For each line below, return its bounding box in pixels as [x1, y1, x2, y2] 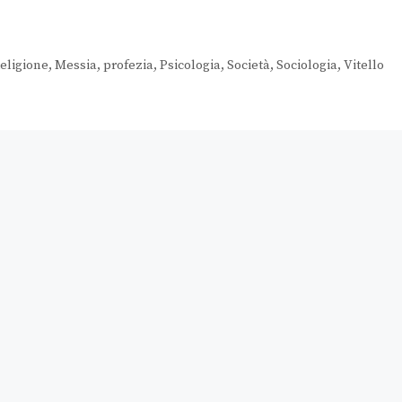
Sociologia [275, 57, 337, 74]
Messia [54, 57, 97, 74]
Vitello [343, 57, 384, 74]
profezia [102, 57, 153, 74]
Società [226, 57, 270, 74]
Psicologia [159, 57, 221, 74]
